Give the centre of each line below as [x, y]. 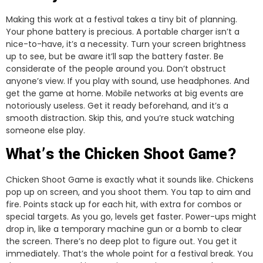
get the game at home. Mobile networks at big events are [125, 94]
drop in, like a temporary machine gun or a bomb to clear [124, 229]
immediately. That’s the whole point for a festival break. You [129, 254]
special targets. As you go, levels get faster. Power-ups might [131, 217]
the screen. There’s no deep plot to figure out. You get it [122, 242]
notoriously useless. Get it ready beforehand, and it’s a [117, 106]
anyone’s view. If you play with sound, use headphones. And [128, 81]
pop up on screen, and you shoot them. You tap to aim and [128, 192]
